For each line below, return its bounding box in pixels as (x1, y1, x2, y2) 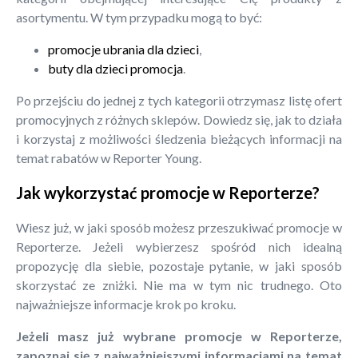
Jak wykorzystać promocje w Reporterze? (16, 183, 320, 203)
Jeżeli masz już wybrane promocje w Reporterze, (16, 328, 342, 344)
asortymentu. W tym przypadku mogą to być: (16, 9, 262, 25)
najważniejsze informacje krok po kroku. (16, 296, 236, 312)
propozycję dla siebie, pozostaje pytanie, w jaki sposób (16, 257, 342, 273)
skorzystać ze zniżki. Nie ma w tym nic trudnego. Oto (16, 276, 342, 292)
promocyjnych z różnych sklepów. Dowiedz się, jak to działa (16, 111, 342, 127)
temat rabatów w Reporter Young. (16, 149, 201, 165)
